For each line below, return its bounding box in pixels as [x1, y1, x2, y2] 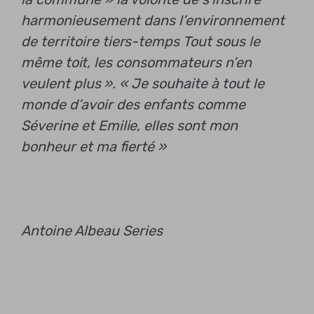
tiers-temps [99, 32, 179, 50]
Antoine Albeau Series [21, 221, 163, 239]
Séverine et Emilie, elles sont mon [21, 116, 238, 134]
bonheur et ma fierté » [21, 137, 166, 155]
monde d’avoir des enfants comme [21, 95, 245, 113]
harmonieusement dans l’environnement [21, 11, 285, 29]
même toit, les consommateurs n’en [21, 53, 252, 71]
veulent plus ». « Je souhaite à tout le [21, 74, 264, 92]
